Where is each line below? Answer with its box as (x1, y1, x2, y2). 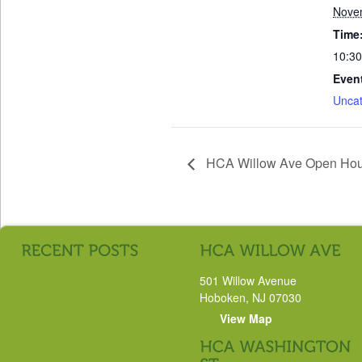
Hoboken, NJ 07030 (200, 288, 301, 305)
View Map (220, 309, 272, 326)
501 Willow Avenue (200, 271, 297, 288)
